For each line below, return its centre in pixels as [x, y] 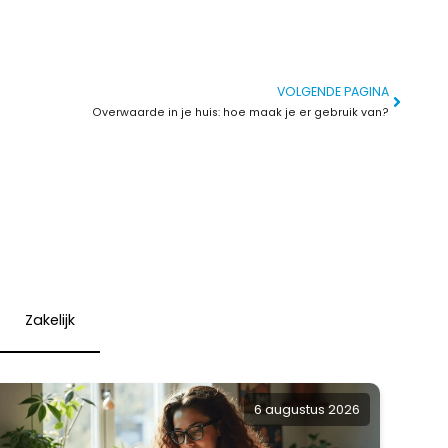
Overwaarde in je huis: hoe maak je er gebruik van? [240, 112]
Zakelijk [49, 320]
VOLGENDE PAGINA [333, 91]
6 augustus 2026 [306, 409]
